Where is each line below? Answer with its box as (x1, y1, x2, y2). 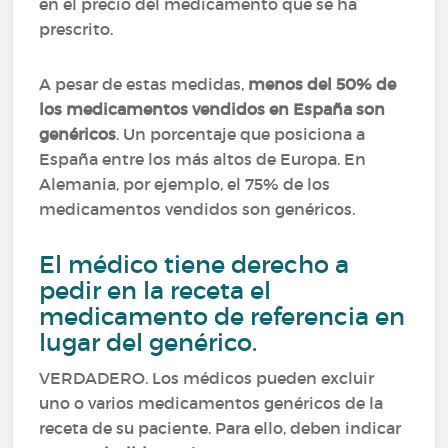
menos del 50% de (248, 74, 397, 94)
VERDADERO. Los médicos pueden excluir (39, 368, 375, 388)
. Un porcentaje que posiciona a (116, 124, 366, 144)
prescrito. (39, 19, 114, 39)
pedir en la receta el (39, 276, 272, 305)
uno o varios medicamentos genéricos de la (39, 393, 384, 413)
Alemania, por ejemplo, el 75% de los (39, 174, 331, 194)
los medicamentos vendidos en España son (39, 99, 386, 119)
